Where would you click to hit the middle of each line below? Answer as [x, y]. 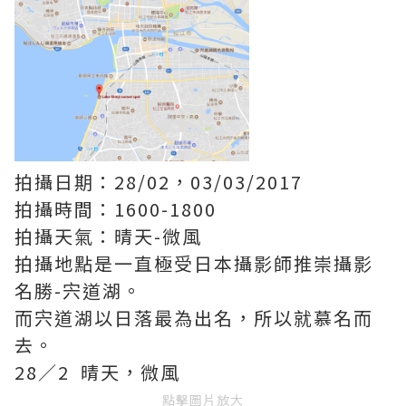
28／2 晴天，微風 [97, 372]
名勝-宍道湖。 [78, 290]
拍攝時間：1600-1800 [116, 208]
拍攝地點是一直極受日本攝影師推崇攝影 [194, 263]
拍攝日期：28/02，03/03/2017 [159, 181]
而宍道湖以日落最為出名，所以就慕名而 [194, 317]
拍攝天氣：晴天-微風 [108, 236]
